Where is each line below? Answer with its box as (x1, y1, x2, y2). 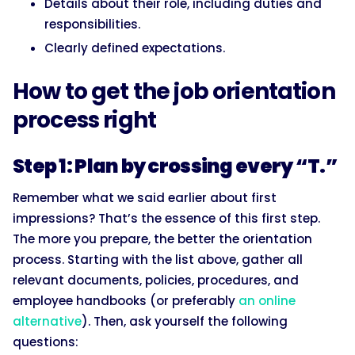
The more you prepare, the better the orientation (13, 231, 312, 248)
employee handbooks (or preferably (13, 292, 239, 310)
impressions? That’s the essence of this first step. (13, 210, 320, 227)
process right (13, 105, 157, 136)
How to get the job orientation (13, 76, 335, 108)
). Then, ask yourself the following (82, 313, 288, 330)
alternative (13, 313, 82, 330)
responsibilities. (44, 16, 140, 33)
